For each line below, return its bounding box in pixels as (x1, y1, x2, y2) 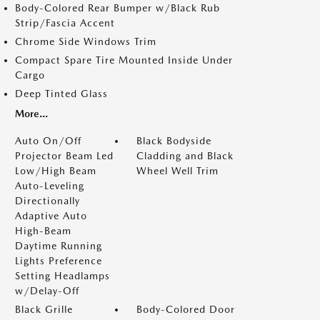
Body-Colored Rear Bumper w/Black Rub (15, 1, 220, 14)
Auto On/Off (15, 134, 81, 146)
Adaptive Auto (15, 209, 87, 221)
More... (15, 107, 48, 119)
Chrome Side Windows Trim (15, 35, 156, 47)
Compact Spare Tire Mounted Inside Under (15, 54, 233, 66)
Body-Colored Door (136, 303, 235, 315)
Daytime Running (15, 239, 102, 251)
